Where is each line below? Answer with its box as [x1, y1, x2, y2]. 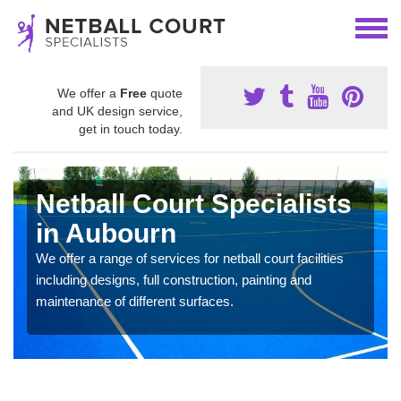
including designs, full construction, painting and [36, 272, 311, 287]
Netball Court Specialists [36, 189, 352, 218]
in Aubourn [36, 218, 176, 248]
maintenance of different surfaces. [36, 294, 234, 309]
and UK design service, [52, 104, 183, 118]
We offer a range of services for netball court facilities [36, 251, 344, 266]
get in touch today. [79, 122, 183, 136]
